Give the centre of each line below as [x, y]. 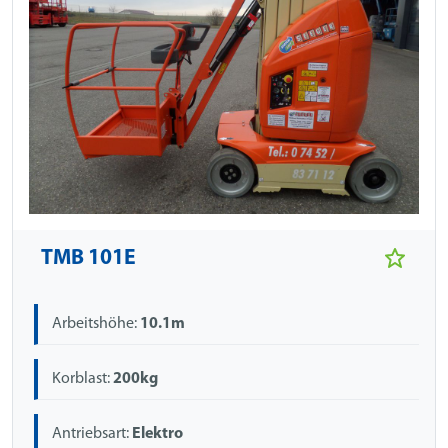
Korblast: [83, 378]
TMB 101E [88, 258]
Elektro [158, 434]
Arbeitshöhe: [96, 323]
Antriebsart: [92, 434]
